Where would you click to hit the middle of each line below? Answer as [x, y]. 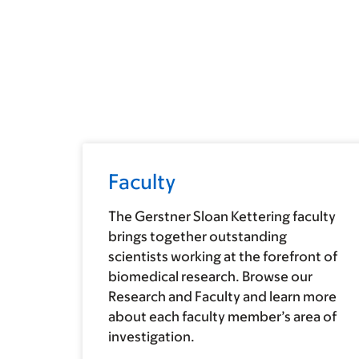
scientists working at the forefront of [223, 257]
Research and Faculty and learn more [222, 297]
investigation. [151, 337]
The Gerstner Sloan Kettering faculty [222, 217]
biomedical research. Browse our [210, 277]
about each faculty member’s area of [222, 317]
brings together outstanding [198, 237]
